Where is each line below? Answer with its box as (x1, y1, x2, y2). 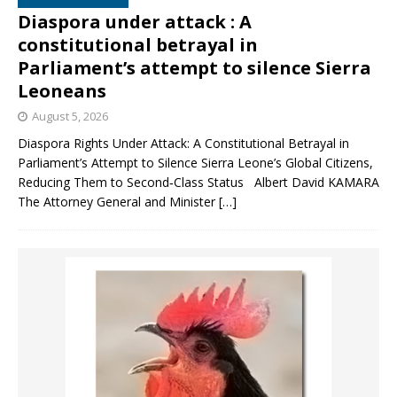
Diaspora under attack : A (18, 9, 252, 34)
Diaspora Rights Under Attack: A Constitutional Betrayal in (18, 134, 349, 152)
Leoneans (18, 78, 106, 103)
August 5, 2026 (32, 107, 108, 124)
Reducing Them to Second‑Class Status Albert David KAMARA (18, 173, 379, 191)
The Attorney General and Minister (18, 192, 219, 210)
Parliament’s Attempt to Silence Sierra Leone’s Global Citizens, (18, 153, 373, 171)
